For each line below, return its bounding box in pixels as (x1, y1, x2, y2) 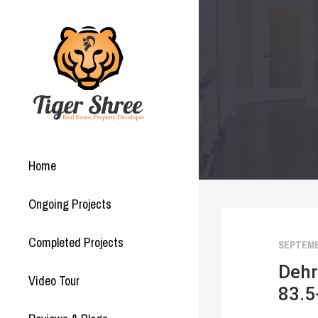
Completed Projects (28, 233, 124, 251)
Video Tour (28, 271, 79, 290)
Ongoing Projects (28, 194, 111, 213)
